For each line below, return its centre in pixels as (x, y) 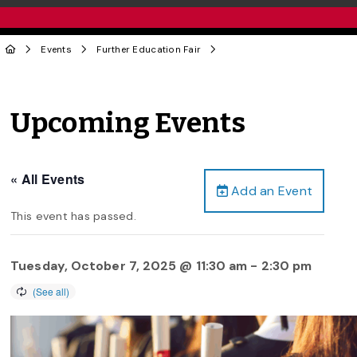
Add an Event (270, 190)
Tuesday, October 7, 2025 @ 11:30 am (129, 265)
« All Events (48, 178)
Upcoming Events (128, 123)
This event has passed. (73, 216)
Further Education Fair (149, 49)
